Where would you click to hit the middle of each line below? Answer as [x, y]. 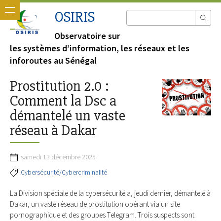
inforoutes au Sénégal [53, 61]
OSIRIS [74, 17]
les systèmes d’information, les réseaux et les [100, 48]
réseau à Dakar [53, 131]
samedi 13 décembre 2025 [58, 157]
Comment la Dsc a [63, 101]
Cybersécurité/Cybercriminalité [64, 172]
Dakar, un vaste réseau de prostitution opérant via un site [95, 204]
